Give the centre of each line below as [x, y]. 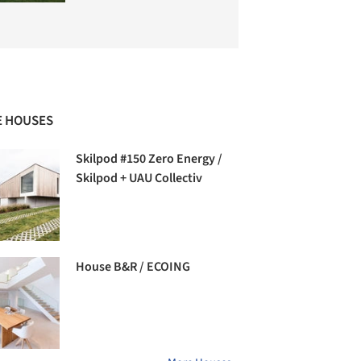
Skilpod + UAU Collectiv [139, 178]
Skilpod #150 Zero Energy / [149, 159]
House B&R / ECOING [133, 267]
